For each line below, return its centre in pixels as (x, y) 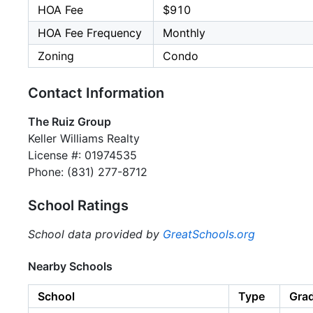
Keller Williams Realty (84, 138)
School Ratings (78, 205)
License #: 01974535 (82, 155)
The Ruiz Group (70, 121)
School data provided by (95, 234)
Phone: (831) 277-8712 (88, 172)
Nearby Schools (70, 266)
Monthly (184, 32)
